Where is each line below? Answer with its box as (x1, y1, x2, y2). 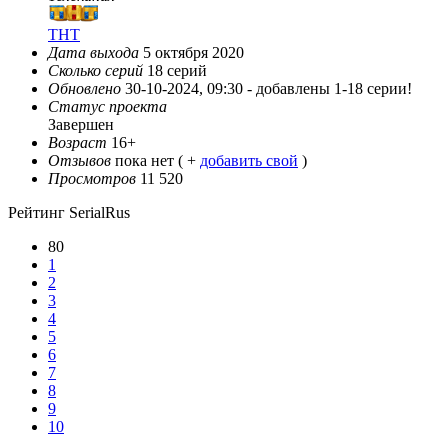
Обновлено (48, 80, 121, 98)
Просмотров (48, 170, 136, 188)
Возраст (48, 134, 107, 152)
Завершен (48, 116, 114, 134)
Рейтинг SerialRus (8, 204, 130, 222)
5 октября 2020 (139, 44, 244, 62)
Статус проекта (48, 98, 167, 116)
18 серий (147, 62, 207, 80)
